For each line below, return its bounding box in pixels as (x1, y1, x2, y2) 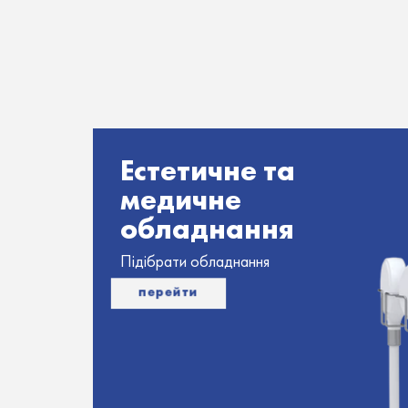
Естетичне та (120, 152, 295, 189)
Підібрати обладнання (120, 251, 270, 272)
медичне (120, 181, 241, 218)
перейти (138, 283, 198, 301)
